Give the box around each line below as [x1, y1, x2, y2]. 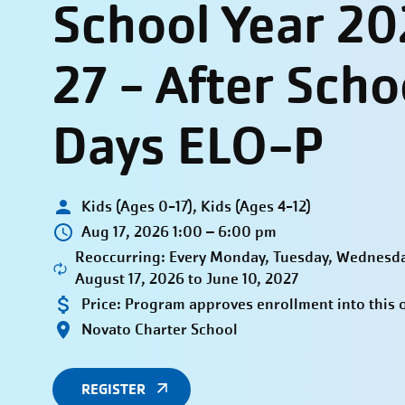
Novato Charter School [80, 319, 238, 341]
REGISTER [80, 379, 146, 399]
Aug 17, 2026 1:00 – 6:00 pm [80, 221, 277, 243]
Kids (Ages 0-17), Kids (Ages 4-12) [80, 196, 311, 218]
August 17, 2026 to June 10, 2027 [74, 268, 298, 290]
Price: [80, 294, 121, 316]
